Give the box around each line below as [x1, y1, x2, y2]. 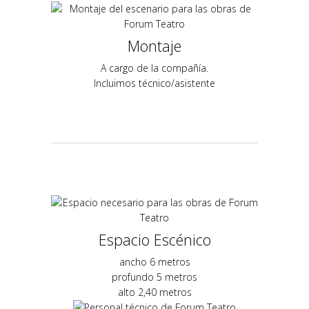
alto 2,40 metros [117, 285, 192, 299]
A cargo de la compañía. [101, 61, 208, 74]
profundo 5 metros [112, 270, 197, 283]
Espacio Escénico [98, 229, 211, 250]
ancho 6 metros [119, 255, 190, 268]
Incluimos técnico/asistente [94, 76, 215, 90]
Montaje [128, 35, 181, 56]
